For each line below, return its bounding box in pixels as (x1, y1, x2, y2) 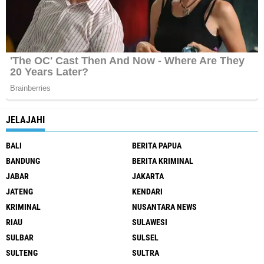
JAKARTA (132, 171, 164, 181)
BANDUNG (6, 156, 40, 166)
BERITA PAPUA (132, 141, 181, 151)
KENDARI (132, 187, 163, 197)
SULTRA (132, 248, 159, 258)
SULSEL (132, 233, 159, 243)
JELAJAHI (6, 114, 45, 126)
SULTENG (6, 248, 38, 258)
